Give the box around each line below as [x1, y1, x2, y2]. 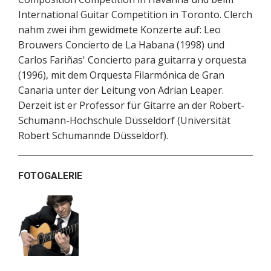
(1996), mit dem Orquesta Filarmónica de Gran [18, 68, 224, 82]
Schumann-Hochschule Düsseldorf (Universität [18, 114, 230, 128]
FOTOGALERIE [18, 170, 82, 182]
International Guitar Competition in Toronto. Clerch [18, 8, 252, 22]
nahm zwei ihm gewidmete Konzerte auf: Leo [18, 23, 221, 37]
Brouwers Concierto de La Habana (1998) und [18, 38, 224, 52]
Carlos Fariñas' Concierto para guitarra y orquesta [18, 53, 246, 67]
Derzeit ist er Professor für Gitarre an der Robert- [18, 99, 244, 113]
